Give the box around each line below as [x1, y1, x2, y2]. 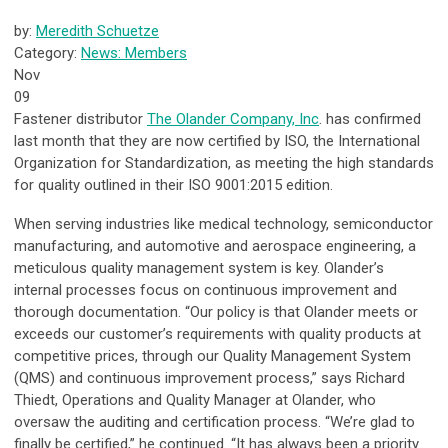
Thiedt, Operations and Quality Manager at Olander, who [14, 391, 376, 410]
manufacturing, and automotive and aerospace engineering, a [14, 237, 416, 256]
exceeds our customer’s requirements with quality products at [14, 325, 421, 344]
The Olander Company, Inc [147, 110, 319, 129]
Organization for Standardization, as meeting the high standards [14, 154, 434, 173]
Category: [14, 44, 81, 63]
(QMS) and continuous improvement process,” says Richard [14, 369, 405, 388]
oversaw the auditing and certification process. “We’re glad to [14, 413, 415, 432]
